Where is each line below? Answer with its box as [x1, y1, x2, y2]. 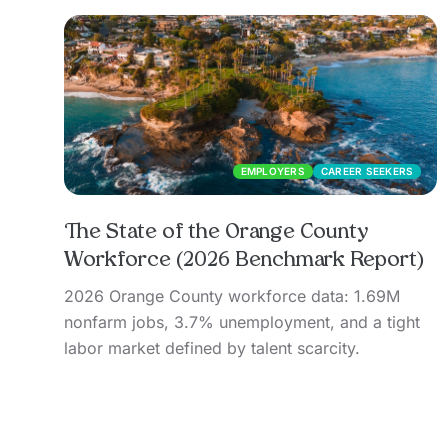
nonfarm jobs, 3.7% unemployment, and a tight [64, 312, 420, 333]
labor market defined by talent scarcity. [64, 338, 360, 359]
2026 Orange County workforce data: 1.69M [64, 286, 400, 307]
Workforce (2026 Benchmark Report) [64, 251, 424, 272]
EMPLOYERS [240, 165, 305, 178]
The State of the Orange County [64, 223, 368, 244]
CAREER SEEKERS [320, 165, 414, 178]
